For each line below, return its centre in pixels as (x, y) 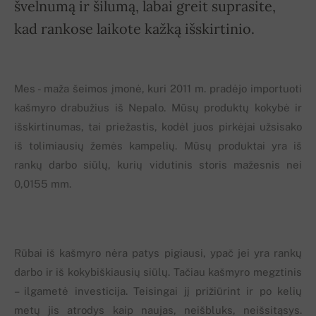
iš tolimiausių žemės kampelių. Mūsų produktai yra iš (158, 146)
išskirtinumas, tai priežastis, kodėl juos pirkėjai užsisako (158, 127)
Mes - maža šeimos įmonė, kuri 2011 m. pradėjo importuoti (158, 89)
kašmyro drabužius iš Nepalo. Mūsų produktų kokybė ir (158, 108)
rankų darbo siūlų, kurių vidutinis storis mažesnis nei (158, 165)
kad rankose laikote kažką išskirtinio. (134, 29)
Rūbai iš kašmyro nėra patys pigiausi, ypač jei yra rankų (158, 253)
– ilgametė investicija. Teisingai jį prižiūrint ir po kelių (158, 291)
